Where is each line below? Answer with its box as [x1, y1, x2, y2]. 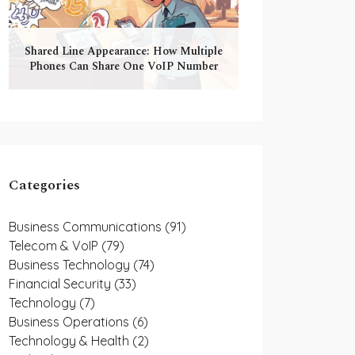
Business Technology [9, 257, 133, 273]
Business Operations [9, 314, 132, 330]
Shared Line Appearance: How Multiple [25, 43, 223, 59]
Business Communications [9, 219, 165, 235]
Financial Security [9, 276, 114, 292]
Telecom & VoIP [9, 238, 101, 254]
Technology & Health [9, 333, 132, 349]
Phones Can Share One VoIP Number [29, 58, 218, 74]
